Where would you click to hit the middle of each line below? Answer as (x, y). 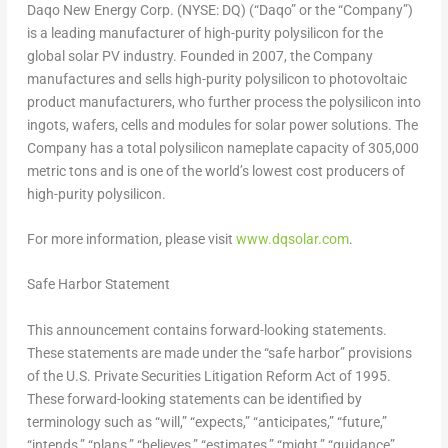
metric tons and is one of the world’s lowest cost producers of (215, 170)
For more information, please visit (131, 239)
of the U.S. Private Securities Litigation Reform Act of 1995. (208, 375)
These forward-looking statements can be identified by (194, 398)
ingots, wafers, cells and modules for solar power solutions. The (222, 124)
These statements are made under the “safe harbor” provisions (219, 352)
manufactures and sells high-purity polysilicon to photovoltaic (216, 78)
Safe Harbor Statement (98, 284)
